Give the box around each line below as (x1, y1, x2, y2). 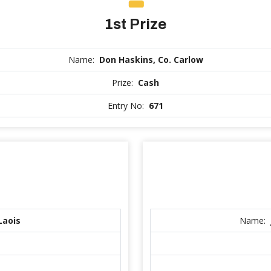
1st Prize (105, 16, 166, 32)
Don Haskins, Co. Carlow (99, 54, 203, 65)
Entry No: (108, 100, 146, 111)
